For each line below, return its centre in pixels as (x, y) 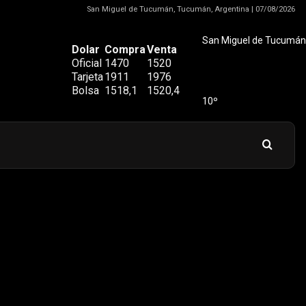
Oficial (87, 63)
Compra (125, 50)
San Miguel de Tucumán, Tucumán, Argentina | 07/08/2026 (191, 9)
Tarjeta (87, 77)
